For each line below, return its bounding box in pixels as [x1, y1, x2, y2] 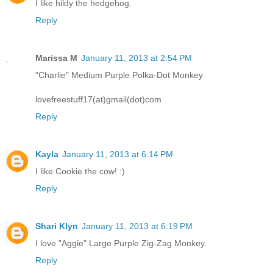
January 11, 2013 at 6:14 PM [62, 149, 173, 160]
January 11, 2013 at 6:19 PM [82, 221, 193, 232]
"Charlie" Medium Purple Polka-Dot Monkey [35, 70, 203, 80]
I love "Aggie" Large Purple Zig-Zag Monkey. [35, 238, 207, 249]
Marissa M [35, 53, 77, 63]
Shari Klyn [35, 221, 78, 232]
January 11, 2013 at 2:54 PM [81, 53, 192, 63]
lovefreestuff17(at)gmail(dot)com [35, 94, 161, 105]
